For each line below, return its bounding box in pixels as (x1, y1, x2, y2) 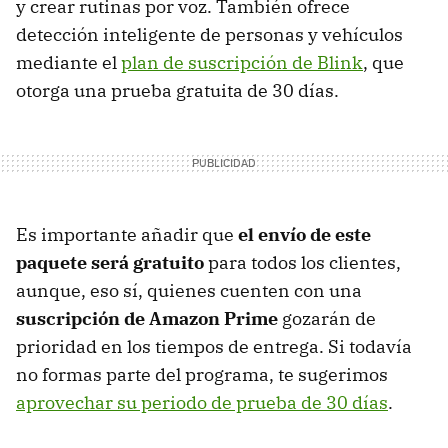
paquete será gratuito (16, 251, 204, 275)
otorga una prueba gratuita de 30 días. (16, 79, 339, 103)
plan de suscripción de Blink (121, 51, 363, 75)
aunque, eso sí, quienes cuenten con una (16, 279, 362, 303)
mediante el (16, 51, 121, 75)
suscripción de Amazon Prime (16, 307, 278, 331)
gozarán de (278, 307, 376, 331)
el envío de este (238, 223, 371, 247)
